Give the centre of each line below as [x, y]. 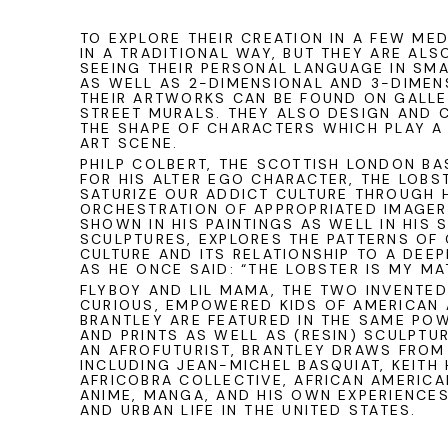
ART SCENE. [129, 143]
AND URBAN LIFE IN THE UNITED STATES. [248, 410]
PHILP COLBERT [144, 164]
